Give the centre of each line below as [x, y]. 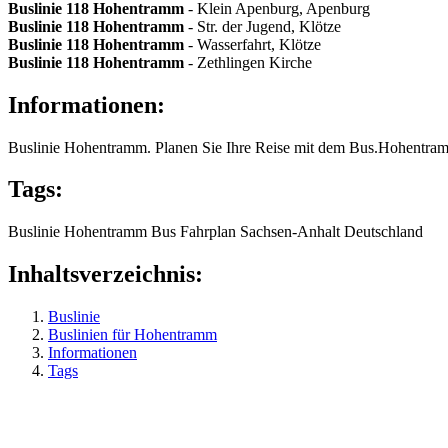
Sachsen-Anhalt [290, 232]
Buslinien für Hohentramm [132, 335]
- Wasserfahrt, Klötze [252, 44]
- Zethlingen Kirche [248, 62]
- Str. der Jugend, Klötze [262, 26]
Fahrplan [208, 232]
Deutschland [383, 232]
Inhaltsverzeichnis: [105, 274]
